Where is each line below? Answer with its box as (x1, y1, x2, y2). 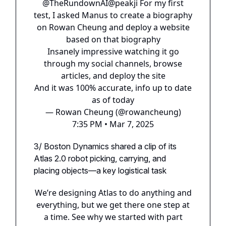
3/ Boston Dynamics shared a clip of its (34, 141, 177, 151)
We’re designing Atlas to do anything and (34, 187, 192, 198)
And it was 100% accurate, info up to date (34, 82, 192, 93)
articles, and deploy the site (61, 70, 165, 81)
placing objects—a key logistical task (34, 165, 166, 176)
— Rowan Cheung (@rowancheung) (45, 106, 181, 118)
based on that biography (66, 33, 160, 45)
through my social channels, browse (44, 58, 182, 69)
